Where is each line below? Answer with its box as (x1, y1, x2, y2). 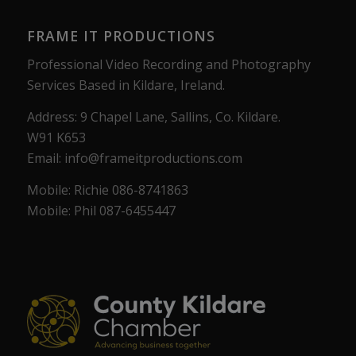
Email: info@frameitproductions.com (26, 149, 242, 168)
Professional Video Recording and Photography (26, 56, 311, 74)
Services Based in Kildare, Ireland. (26, 76, 225, 95)
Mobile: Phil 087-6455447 (26, 201, 176, 219)
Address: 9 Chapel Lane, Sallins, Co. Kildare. (26, 108, 281, 126)
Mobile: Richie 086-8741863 (26, 180, 188, 199)
